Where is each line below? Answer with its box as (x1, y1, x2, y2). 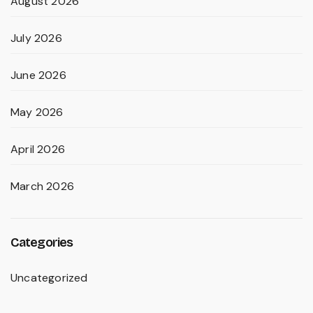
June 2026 (10, 68, 66, 83)
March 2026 (10, 179, 74, 194)
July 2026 (10, 31, 62, 46)
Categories (10, 235, 73, 251)
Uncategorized (10, 270, 88, 286)
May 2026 (10, 105, 64, 120)
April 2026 (10, 142, 65, 157)
